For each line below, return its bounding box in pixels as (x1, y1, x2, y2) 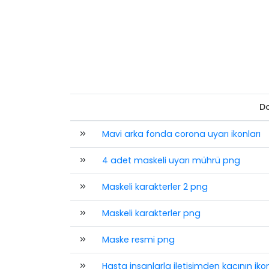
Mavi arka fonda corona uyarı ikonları (101, 128, 261, 140)
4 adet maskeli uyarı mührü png (101, 154, 240, 166)
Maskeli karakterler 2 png (101, 181, 208, 193)
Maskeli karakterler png (101, 207, 201, 219)
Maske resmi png (101, 234, 175, 246)
